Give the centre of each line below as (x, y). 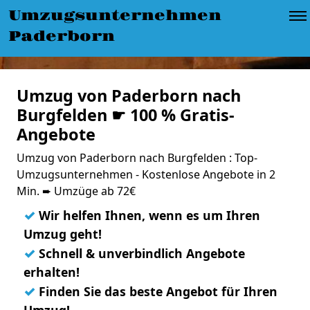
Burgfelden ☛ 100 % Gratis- (126, 115)
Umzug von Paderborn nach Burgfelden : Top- (137, 158)
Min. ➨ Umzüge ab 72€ (76, 191)
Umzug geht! (63, 234)
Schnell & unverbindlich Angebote (140, 253)
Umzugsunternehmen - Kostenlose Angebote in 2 (146, 174)
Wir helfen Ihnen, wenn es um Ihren (148, 215)
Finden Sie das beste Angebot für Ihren (156, 291)
